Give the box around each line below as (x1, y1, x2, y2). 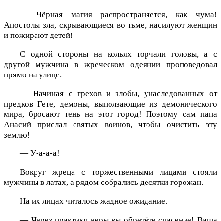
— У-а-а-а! (20, 148, 60, 158)
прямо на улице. (4, 70, 62, 79)
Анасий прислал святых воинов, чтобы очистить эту (4, 119, 217, 129)
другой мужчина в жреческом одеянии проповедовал (4, 59, 217, 69)
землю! (4, 130, 30, 140)
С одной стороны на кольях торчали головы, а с (20, 49, 217, 59)
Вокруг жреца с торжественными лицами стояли (20, 167, 217, 177)
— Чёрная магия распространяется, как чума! (20, 9, 217, 19)
